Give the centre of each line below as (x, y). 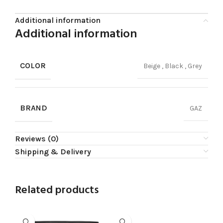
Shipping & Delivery (53, 152)
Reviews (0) (37, 139)
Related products (57, 191)
